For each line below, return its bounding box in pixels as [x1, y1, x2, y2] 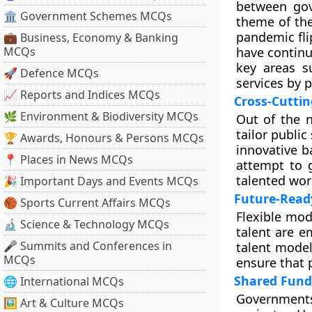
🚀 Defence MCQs [3, 65, 99, 81]
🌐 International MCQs [3, 274, 124, 289]
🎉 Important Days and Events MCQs [3, 173, 198, 189]
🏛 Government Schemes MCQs [3, 8, 172, 24]
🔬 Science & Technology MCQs [3, 217, 169, 232]
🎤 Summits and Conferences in [3, 238, 172, 253]
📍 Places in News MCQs [3, 152, 133, 167]
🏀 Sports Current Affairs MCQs [3, 195, 171, 210]
